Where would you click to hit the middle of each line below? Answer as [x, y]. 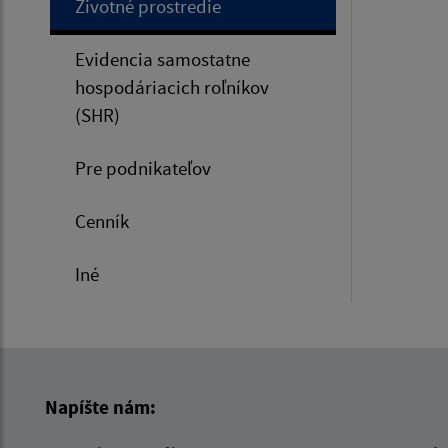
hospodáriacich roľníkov [172, 86]
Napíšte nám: [100, 406]
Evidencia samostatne [162, 58]
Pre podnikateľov [143, 167]
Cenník [102, 220]
